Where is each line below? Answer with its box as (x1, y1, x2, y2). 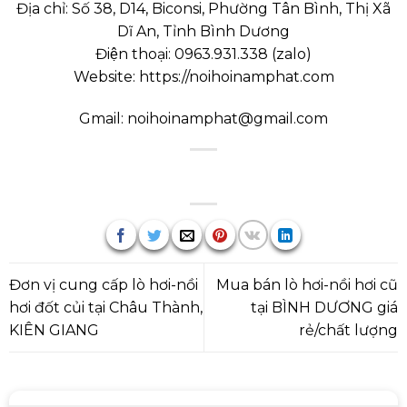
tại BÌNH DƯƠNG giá (251, 298, 399, 316)
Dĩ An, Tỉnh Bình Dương (117, 22, 290, 40)
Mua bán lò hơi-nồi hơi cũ (216, 275, 399, 293)
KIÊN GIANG (8, 321, 99, 339)
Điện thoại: (95, 45, 174, 63)
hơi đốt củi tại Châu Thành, (8, 298, 203, 316)
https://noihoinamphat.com (138, 67, 334, 85)
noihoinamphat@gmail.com (124, 109, 328, 127)
